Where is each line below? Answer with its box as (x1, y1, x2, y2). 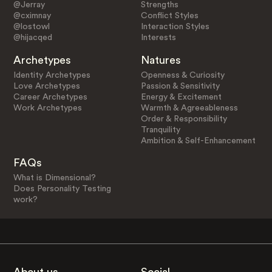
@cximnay (13, 11, 51, 20)
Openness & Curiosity (141, 70, 225, 80)
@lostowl (13, 22, 50, 31)
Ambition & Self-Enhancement (141, 136, 256, 145)
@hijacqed (13, 33, 52, 42)
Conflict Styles (141, 11, 199, 20)
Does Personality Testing (13, 185, 111, 194)
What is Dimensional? (13, 174, 96, 183)
